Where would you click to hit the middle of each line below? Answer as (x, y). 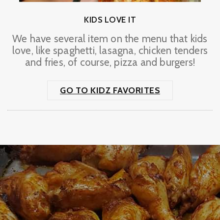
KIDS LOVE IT (110, 20)
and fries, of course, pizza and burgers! (110, 62)
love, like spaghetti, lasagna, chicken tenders (110, 50)
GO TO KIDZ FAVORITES (110, 90)
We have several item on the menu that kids (110, 39)
